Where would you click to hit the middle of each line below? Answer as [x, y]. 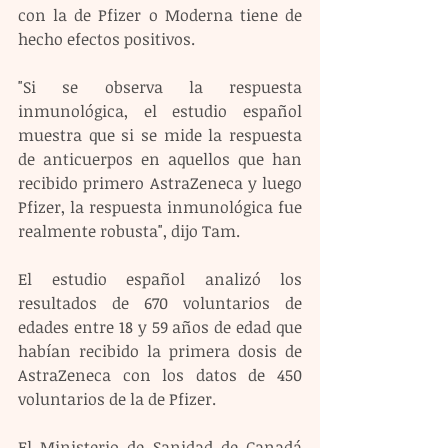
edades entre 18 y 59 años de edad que [160, 327]
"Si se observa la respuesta [160, 87]
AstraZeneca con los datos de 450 [160, 375]
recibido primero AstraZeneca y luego [160, 183]
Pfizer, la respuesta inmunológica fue [160, 207]
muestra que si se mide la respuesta [160, 135]
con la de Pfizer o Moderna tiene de [160, 15]
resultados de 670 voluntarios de [160, 303]
